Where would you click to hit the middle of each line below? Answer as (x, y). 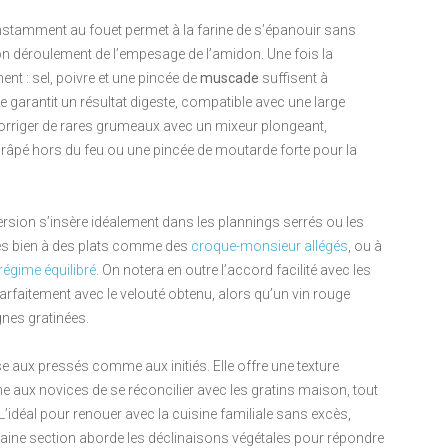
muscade (229, 78)
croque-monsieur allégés (269, 246)
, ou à (365, 246)
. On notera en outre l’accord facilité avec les (233, 270)
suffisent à (293, 78)
